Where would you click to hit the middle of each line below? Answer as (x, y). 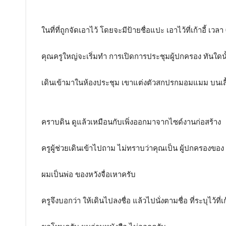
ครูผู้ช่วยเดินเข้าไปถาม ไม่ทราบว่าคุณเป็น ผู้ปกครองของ (133, 148)
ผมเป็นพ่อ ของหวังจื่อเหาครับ (89, 174)
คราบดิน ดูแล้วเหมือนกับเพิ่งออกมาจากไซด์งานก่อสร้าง (131, 122)
